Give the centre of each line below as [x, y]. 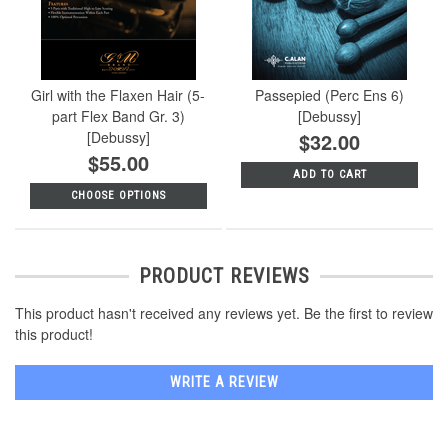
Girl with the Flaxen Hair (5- [118, 94]
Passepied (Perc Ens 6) [330, 94]
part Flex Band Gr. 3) [118, 115]
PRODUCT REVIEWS [224, 276]
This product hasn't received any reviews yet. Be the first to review [224, 313]
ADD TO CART [329, 174]
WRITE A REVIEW [224, 382]
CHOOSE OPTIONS [118, 195]
